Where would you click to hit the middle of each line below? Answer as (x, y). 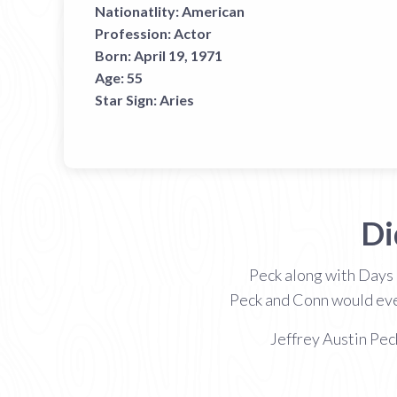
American (213, 11)
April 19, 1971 (178, 55)
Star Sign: (126, 99)
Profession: (133, 33)
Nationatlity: (137, 11)
